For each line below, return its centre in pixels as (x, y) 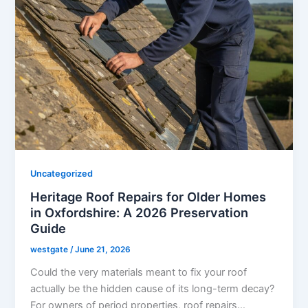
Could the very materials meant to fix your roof (139, 272)
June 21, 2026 (103, 250)
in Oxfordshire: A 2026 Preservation (140, 213)
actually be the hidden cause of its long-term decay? (153, 288)
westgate (51, 250)
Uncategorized (62, 173)
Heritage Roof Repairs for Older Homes (148, 197)
